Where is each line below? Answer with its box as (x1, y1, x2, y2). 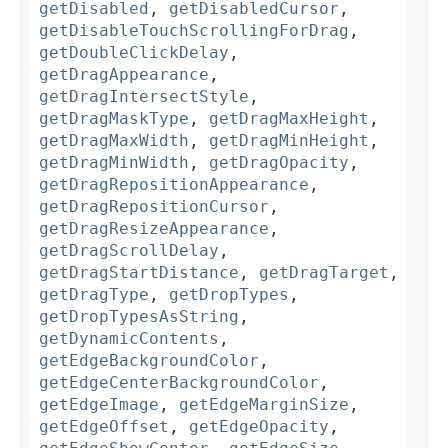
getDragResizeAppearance (39, 219, 269, 239)
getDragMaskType (39, 109, 189, 129)
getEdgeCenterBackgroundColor (39, 373, 319, 393)
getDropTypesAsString (39, 307, 239, 327)
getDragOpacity (209, 153, 349, 173)
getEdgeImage (39, 395, 159, 415)
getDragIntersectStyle (39, 87, 249, 107)
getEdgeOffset (39, 417, 169, 437)
